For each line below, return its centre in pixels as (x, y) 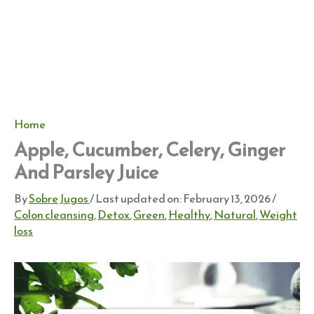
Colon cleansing (54, 215)
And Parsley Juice (86, 172)
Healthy (189, 215)
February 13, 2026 (226, 199)
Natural (235, 215)
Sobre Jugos (59, 199)
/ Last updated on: (136, 199)
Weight (278, 215)
